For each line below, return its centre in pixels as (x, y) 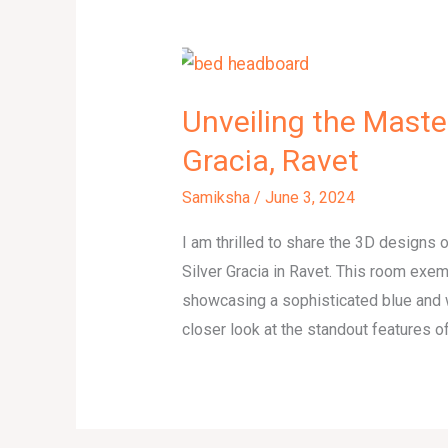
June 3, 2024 (310, 197)
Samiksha (218, 197)
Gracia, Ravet (271, 160)
